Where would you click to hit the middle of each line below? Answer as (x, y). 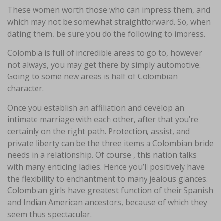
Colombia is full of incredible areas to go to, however (105, 53)
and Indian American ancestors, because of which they (107, 202)
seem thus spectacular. (50, 214)
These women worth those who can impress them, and (109, 10)
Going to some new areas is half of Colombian (92, 76)
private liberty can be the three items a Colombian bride (110, 143)
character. (26, 88)
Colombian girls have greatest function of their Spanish (110, 190)
